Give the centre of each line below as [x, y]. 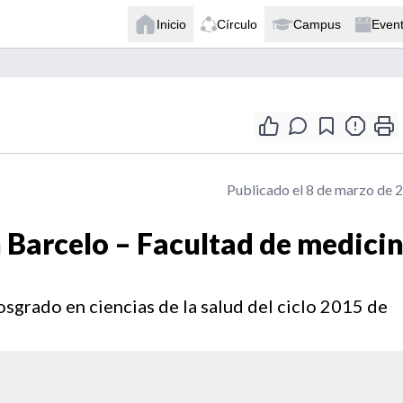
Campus [317, 24]
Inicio [171, 24]
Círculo [237, 24]
